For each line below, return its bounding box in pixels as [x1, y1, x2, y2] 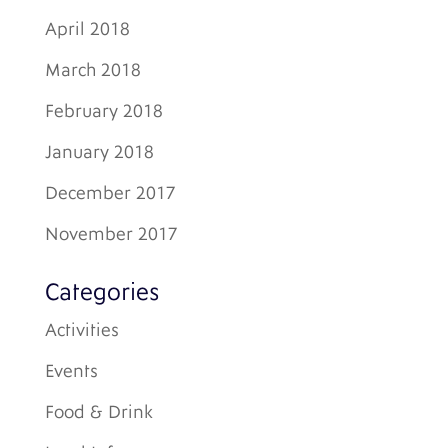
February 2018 [44, 101, 163, 122]
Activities [44, 320, 119, 341]
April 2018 [44, 19, 130, 40]
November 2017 [44, 224, 178, 245]
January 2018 [44, 142, 154, 163]
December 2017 [44, 183, 176, 204]
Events [44, 361, 98, 382]
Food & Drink [44, 402, 153, 423]
